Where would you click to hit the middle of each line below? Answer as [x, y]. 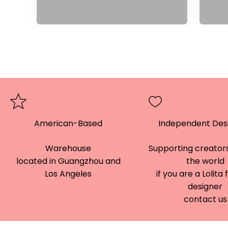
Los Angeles [68, 174]
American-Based [68, 123]
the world [205, 161]
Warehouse [68, 148]
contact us [205, 199]
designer [205, 187]
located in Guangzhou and [68, 161]
